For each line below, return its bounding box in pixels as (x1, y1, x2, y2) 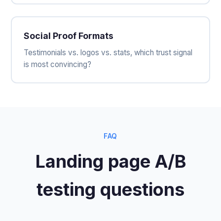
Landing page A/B (35, 150, 186, 172)
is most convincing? (24, 59, 92, 69)
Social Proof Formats (24, 30, 114, 41)
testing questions (37, 178, 184, 200)
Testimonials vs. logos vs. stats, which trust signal (24, 47, 193, 57)
